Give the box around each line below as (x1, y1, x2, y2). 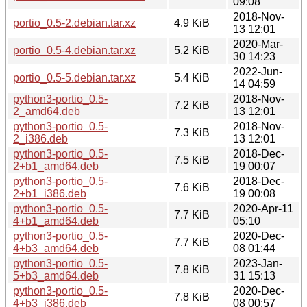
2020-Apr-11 (233, 202, 293, 214)
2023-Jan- (233, 257, 282, 269)
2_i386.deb (13, 132, 68, 145)
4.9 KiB (174, 16, 210, 29)
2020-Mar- (233, 38, 283, 50)
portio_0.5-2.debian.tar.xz (13, 16, 136, 29)
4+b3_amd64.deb (13, 242, 99, 254)
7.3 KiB (174, 126, 210, 138)
